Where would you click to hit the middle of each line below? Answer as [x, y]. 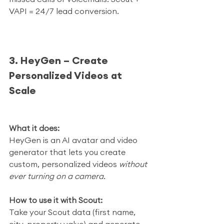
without [134, 164]
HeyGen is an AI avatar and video [74, 140]
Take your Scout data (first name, [73, 212]
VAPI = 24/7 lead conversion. [64, 11]
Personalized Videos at [67, 75]
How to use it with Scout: [56, 200]
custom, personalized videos [64, 164]
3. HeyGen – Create [60, 60]
